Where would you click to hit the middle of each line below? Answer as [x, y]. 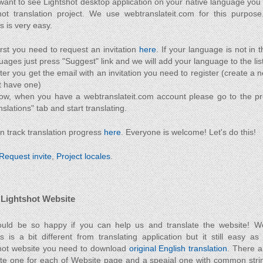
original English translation [178, 248]
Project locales [83, 156]
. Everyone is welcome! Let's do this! [188, 132]
